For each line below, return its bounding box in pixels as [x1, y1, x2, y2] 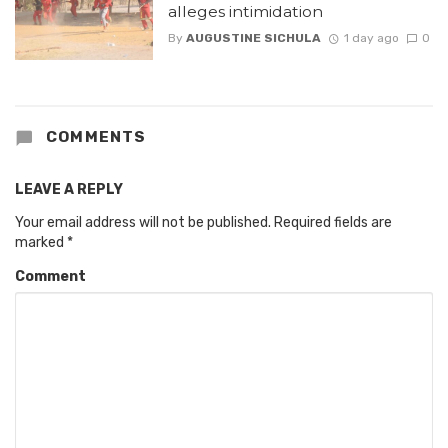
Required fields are [274, 213, 392, 231]
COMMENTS [41, 128, 147, 147]
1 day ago [343, 31, 399, 45]
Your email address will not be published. [15, 213, 271, 231]
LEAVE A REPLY [15, 180, 123, 198]
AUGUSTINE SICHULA [185, 31, 321, 45]
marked [15, 233, 67, 251]
